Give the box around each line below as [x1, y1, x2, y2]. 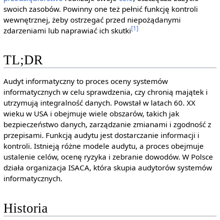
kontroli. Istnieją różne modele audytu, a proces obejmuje [3, 141, 204, 151]
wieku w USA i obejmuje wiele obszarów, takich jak [3, 109, 179, 119]
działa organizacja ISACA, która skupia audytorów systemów [3, 163, 212, 173]
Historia [3, 200, 48, 216]
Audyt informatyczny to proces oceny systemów [3, 76, 168, 86]
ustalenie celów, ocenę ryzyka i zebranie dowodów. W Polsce [3, 152, 213, 162]
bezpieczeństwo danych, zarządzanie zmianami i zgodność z [3, 119, 211, 130]
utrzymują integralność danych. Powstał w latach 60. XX [3, 98, 195, 108]
